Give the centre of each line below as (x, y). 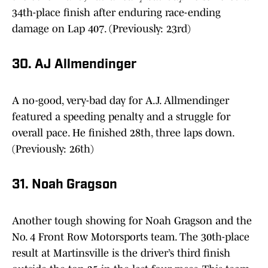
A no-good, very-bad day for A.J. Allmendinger (121, 101)
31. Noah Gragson (65, 185)
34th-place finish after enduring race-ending (116, 13)
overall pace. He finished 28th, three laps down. (123, 133)
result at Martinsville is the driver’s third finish (121, 253)
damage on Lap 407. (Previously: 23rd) (101, 29)
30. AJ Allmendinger (74, 65)
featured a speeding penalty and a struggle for (121, 117)
